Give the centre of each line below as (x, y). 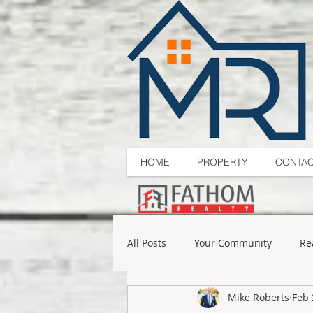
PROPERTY (223, 162)
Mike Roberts (259, 297)
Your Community (233, 243)
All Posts (147, 243)
